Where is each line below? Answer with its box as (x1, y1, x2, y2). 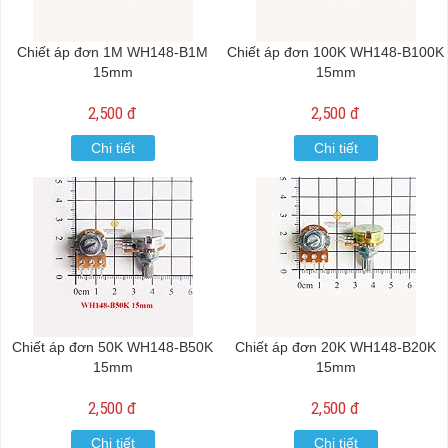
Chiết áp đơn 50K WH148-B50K (12, 339, 213, 355)
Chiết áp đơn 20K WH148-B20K (235, 339, 436, 355)
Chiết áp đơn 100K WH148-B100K (227, 44, 444, 60)
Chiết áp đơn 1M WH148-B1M (17, 44, 208, 60)
